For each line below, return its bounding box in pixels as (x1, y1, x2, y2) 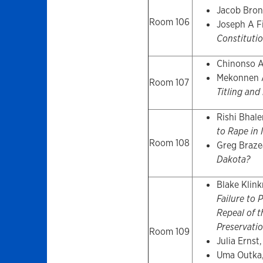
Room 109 (149, 225, 190, 238)
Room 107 (149, 76, 189, 89)
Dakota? (216, 153, 250, 166)
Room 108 (149, 137, 190, 150)
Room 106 (149, 16, 190, 29)
